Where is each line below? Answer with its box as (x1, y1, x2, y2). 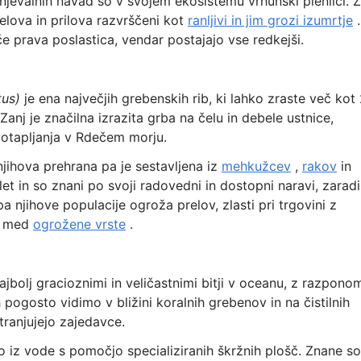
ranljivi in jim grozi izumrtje (187, 12, 353, 28)
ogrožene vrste (32, 216, 126, 232)
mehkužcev (221, 158, 291, 174)
